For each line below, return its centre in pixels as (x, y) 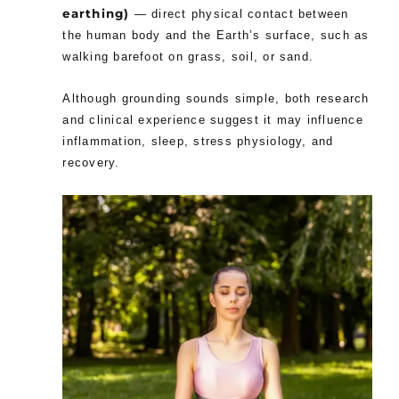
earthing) (96, 13)
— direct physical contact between (239, 13)
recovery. (91, 163)
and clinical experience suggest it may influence (213, 120)
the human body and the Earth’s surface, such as (216, 35)
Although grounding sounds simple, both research (216, 99)
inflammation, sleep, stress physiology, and (198, 142)
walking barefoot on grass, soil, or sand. (188, 56)
